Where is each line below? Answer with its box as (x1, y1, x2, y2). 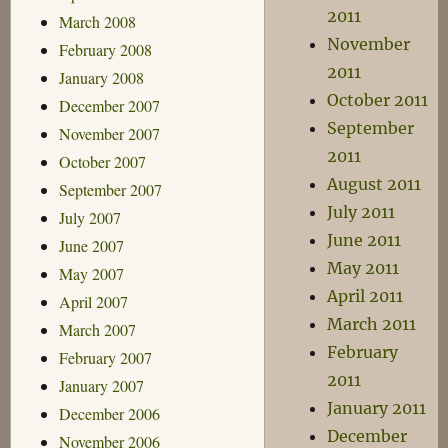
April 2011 (327, 286, 404, 306)
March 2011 (327, 314, 417, 334)
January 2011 (327, 398, 427, 418)
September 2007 (58, 178, 162, 200)
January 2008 (58, 66, 144, 88)
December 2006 (58, 402, 160, 424)
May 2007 (58, 262, 124, 284)
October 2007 (58, 150, 146, 172)
